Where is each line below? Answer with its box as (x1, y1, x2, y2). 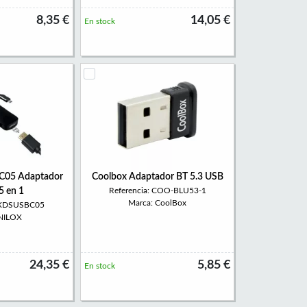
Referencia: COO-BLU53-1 (108, 186, 206, 195)
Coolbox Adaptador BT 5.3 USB (91, 172, 223, 182)
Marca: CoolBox (128, 199, 186, 207)
